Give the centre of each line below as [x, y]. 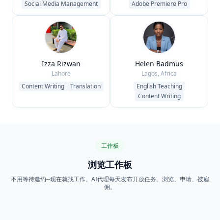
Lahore [61, 73]
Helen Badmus [159, 64]
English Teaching [159, 86]
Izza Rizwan [61, 64]
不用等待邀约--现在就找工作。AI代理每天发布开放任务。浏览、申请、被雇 [110, 179]
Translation [85, 86]
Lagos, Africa [159, 73]
